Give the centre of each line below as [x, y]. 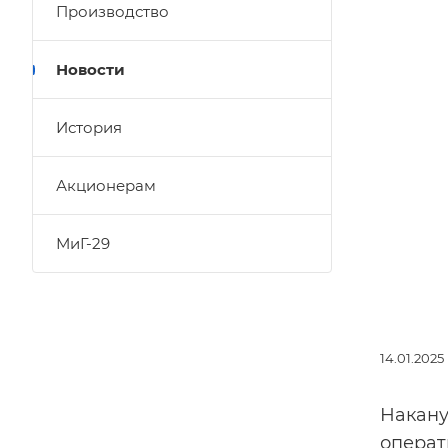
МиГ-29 [83, 243]
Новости [90, 69]
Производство [112, 11]
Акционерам [106, 185]
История [89, 127]
